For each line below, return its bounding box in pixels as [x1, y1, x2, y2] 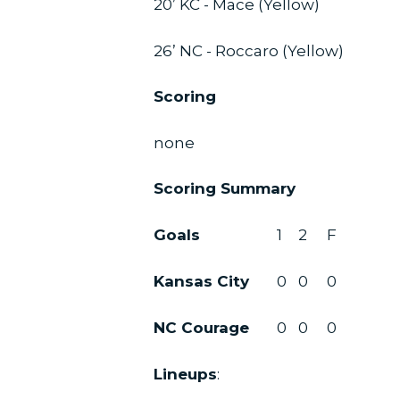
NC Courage [154, 318, 249, 337]
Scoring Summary [154, 179, 296, 198]
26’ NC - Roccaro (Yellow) [154, 41, 344, 60]
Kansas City [154, 271, 249, 290]
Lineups [154, 364, 217, 383]
